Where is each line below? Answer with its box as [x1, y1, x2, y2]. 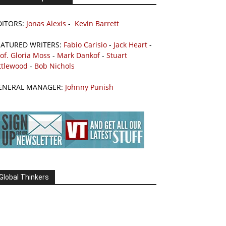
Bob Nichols [34, 61, 75, 71]
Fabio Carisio [64, 39, 107, 49]
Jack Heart [114, 39, 147, 49]
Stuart [106, 50, 127, 60]
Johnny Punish [65, 82, 114, 92]
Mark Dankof [57, 50, 100, 60]
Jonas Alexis [26, 18, 66, 28]
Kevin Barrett [75, 18, 119, 28]
